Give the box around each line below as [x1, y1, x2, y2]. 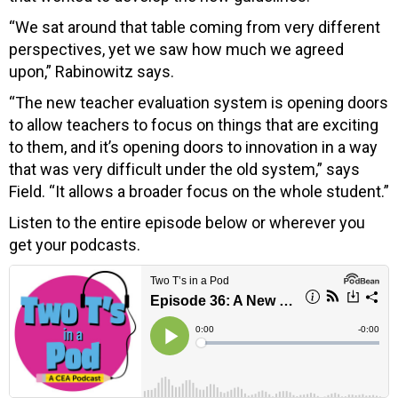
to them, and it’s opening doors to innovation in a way [9, 137, 378, 156]
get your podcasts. [9, 235, 140, 254]
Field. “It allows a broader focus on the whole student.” [9, 181, 389, 201]
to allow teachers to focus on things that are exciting [9, 115, 378, 134]
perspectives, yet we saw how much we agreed [9, 39, 344, 59]
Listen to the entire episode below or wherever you [9, 212, 365, 232]
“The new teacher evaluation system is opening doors [9, 92, 388, 112]
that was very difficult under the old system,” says [9, 159, 360, 179]
